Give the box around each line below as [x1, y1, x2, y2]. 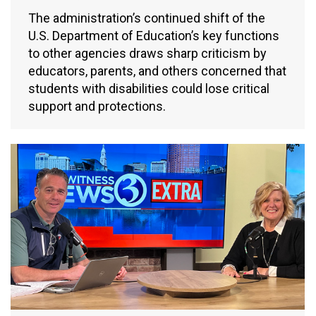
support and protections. [28, 99, 166, 114]
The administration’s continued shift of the [28, 11, 265, 26]
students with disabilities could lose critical [28, 81, 269, 97]
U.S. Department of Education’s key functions [28, 28, 279, 44]
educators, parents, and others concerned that [28, 63, 286, 79]
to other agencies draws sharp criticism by [28, 46, 267, 61]
